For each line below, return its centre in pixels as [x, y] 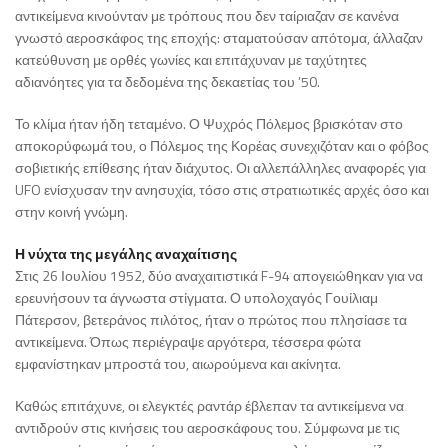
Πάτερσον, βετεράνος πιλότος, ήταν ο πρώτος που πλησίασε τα [211, 319]
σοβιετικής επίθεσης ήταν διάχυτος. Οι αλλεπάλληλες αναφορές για [220, 167]
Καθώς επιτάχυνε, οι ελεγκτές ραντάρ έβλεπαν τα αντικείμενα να [209, 405]
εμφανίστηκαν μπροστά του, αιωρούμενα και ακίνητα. [178, 363]
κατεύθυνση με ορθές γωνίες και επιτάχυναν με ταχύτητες [191, 59]
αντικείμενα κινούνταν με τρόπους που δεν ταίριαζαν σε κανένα [207, 15]
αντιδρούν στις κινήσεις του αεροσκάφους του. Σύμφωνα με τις [207, 427]
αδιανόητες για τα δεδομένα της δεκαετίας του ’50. [167, 81]
